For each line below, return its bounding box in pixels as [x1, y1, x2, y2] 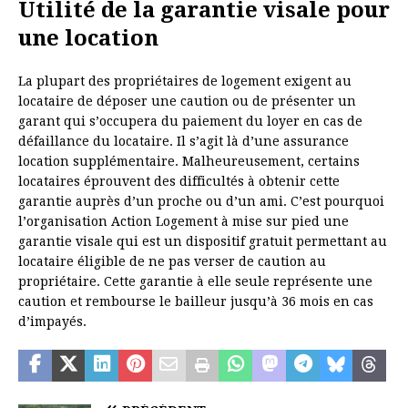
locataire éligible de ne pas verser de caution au [18, 253, 326, 269]
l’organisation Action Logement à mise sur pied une [18, 213, 349, 229]
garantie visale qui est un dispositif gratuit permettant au [18, 233, 387, 249]
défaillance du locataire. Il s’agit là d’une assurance [18, 133, 349, 148]
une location [18, 25, 169, 51]
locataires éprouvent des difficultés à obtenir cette [18, 173, 340, 189]
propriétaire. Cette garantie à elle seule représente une [18, 273, 372, 289]
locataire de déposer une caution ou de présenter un [18, 93, 356, 108]
